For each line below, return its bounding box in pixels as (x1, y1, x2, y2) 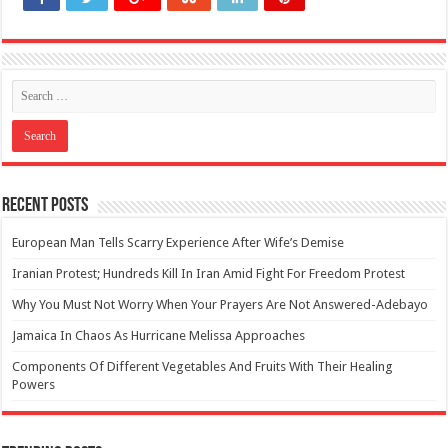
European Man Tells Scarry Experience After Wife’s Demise (12, 234, 345, 250)
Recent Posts (2, 195, 89, 216)
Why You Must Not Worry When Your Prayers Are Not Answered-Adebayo (12, 296, 429, 312)
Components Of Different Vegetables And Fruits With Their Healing (12, 358, 394, 374)
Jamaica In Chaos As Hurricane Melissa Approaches (12, 327, 306, 343)
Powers (12, 376, 56, 392)
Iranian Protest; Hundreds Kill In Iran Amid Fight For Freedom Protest (12, 265, 406, 281)
